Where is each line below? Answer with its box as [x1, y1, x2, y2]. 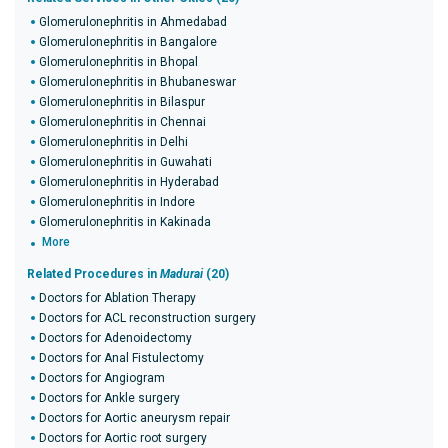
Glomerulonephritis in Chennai [39, 115, 206, 129]
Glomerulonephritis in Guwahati [39, 155, 212, 169]
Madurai [160, 267, 203, 281]
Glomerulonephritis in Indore [39, 195, 195, 209]
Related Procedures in [27, 267, 160, 281]
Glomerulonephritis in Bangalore [39, 35, 217, 49]
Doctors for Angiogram [39, 371, 165, 385]
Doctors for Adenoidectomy [39, 331, 192, 345]
